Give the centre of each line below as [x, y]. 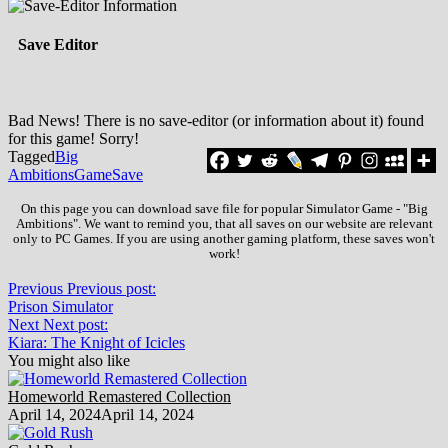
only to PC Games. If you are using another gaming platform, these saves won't [224, 238]
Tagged [31, 156]
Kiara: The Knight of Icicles [96, 342]
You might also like [69, 360]
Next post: [75, 324]
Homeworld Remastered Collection [119, 396]
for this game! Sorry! [73, 138]
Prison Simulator [60, 306]
